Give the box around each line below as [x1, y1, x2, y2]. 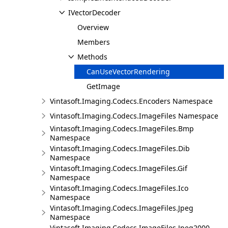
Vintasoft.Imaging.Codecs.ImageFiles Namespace [50, 111, 218, 121]
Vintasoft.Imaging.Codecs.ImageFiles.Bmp [50, 124, 194, 133]
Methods [77, 52, 107, 62]
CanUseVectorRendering [87, 67, 170, 76]
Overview [77, 22, 109, 32]
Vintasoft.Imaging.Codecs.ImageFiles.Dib [50, 144, 190, 153]
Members [77, 37, 110, 47]
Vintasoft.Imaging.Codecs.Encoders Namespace [50, 96, 213, 106]
